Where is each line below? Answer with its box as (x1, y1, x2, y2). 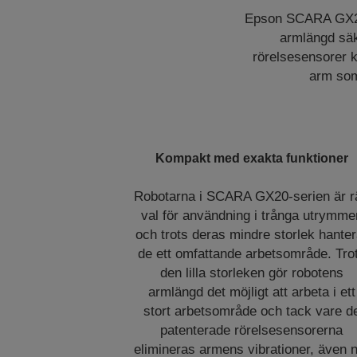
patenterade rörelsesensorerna (160, 323, 343, 338)
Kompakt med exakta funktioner (155, 151, 348, 165)
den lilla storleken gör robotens (159, 265, 343, 280)
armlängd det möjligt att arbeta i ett (147, 284, 355, 300)
